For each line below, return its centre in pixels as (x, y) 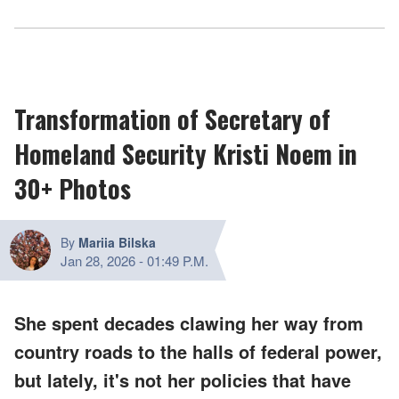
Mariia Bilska (117, 243)
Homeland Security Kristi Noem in (186, 154)
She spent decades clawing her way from (189, 323)
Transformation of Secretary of (172, 119)
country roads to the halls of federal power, (198, 352)
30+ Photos (73, 189)
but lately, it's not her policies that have (183, 380)
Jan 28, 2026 (98, 261)
